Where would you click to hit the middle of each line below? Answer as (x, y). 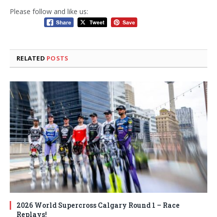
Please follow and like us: (49, 11)
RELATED (32, 58)
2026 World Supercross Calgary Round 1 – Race (98, 205)
